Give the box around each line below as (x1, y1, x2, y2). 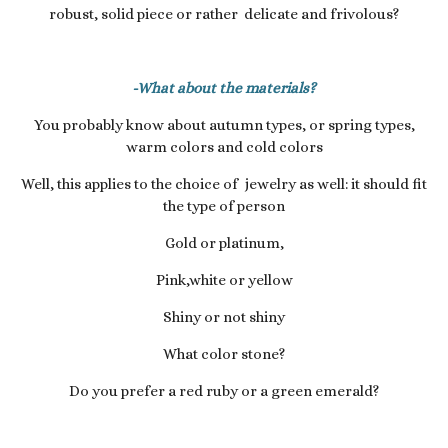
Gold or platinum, (164, 233, 284, 252)
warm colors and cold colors (125, 137, 323, 156)
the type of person (163, 196, 285, 215)
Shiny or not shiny (163, 307, 285, 326)
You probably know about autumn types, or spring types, (33, 115, 415, 134)
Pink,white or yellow (155, 270, 293, 289)
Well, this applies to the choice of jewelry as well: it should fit (21, 174, 427, 193)
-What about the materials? (132, 78, 316, 97)
